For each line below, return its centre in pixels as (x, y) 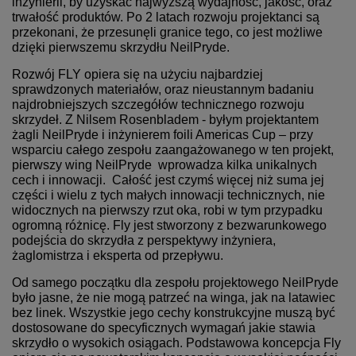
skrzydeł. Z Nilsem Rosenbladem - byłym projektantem (165, 120)
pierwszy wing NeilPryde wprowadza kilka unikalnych (164, 165)
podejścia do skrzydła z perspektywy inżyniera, (144, 241)
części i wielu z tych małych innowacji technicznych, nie (168, 195)
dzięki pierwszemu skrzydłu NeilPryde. (121, 48)
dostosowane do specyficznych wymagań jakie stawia (164, 328)
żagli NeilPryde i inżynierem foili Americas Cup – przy (163, 135)
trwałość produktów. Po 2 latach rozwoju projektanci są (166, 17)
